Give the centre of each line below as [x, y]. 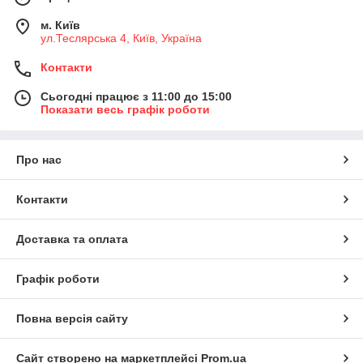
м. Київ [60, 26]
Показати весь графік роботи [125, 110]
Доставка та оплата [72, 239]
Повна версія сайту [72, 319]
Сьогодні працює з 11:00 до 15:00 [136, 97]
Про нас [39, 160]
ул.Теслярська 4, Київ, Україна [121, 38]
